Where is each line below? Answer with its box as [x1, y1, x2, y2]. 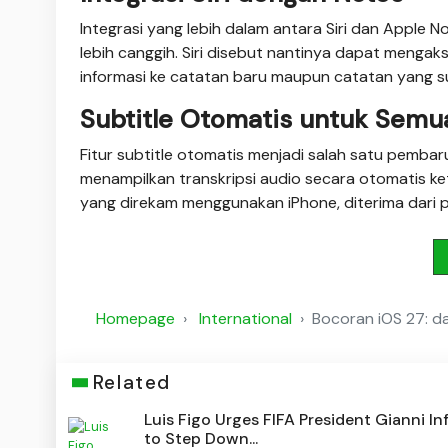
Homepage [96, 308, 175, 330]
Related [92, 370, 171, 396]
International [199, 308, 292, 330]
